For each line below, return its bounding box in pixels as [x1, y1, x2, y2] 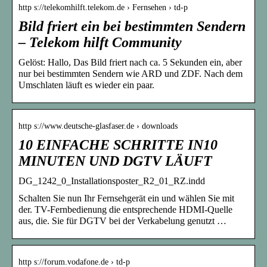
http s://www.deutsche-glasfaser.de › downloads [18, 122, 178, 131]
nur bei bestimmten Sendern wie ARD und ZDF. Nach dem [18, 69, 243, 79]
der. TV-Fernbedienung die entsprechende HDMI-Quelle [18, 204, 232, 215]
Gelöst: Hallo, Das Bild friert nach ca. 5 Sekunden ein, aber [18, 57, 242, 68]
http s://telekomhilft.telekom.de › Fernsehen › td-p [18, 3, 188, 13]
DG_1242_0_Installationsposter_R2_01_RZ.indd [18, 176, 205, 187]
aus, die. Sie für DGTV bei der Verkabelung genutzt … [18, 216, 226, 226]
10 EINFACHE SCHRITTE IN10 [18, 137, 218, 153]
